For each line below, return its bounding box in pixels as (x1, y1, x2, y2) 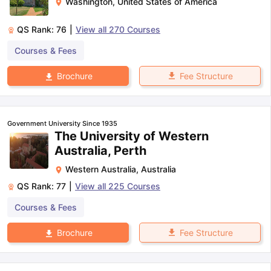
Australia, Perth (54, 143, 146, 158)
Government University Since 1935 (7, 119, 117, 128)
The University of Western (54, 128, 209, 143)
